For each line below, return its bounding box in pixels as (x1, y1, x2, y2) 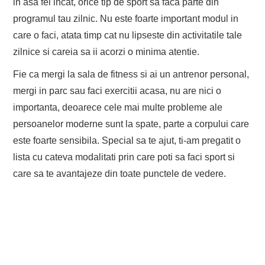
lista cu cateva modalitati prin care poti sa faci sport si (13, 152, 235, 163)
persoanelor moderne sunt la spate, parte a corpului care (13, 119, 250, 130)
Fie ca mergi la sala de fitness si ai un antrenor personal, (13, 69, 250, 80)
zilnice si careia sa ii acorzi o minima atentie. (13, 47, 200, 57)
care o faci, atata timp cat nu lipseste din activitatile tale (13, 30, 243, 41)
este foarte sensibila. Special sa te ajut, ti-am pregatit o (13, 135, 241, 146)
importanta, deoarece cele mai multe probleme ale (13, 102, 223, 113)
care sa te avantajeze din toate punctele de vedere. (13, 169, 227, 179)
